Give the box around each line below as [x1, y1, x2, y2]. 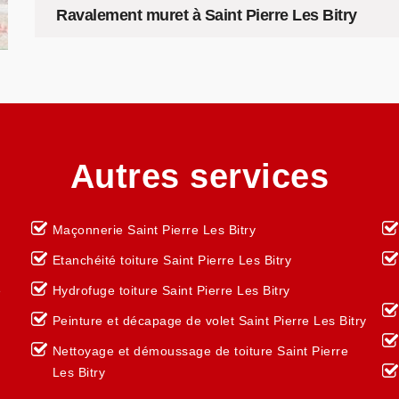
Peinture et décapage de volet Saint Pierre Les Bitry [52, 313, 367, 328]
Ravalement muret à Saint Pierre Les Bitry [56, 6, 357, 24]
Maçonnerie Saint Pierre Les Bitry [52, 223, 256, 237]
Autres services [69, 158, 330, 195]
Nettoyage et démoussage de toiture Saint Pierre [52, 344, 349, 358]
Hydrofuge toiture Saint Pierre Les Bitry [52, 283, 290, 297]
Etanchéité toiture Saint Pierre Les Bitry [52, 253, 292, 267]
